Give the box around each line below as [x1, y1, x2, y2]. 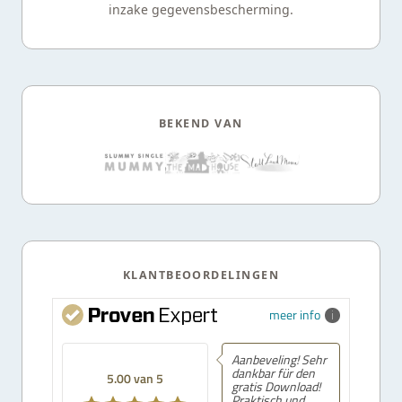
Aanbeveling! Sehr [231, 350, 327, 368]
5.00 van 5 [106, 369, 163, 387]
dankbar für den [231, 363, 315, 381]
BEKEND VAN [159, 115, 243, 131]
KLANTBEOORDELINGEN [122, 267, 280, 283]
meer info [269, 305, 320, 323]
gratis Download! [231, 377, 320, 395]
